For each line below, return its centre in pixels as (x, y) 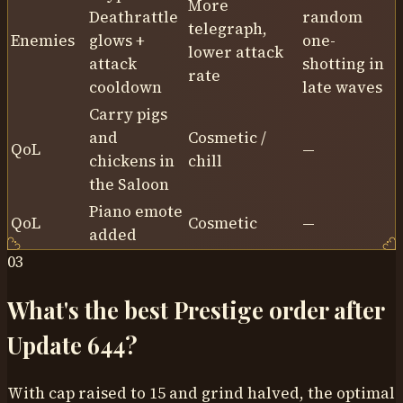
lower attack (236, 52)
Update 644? (72, 344)
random (332, 17)
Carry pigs (128, 114)
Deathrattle (134, 17)
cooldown (125, 87)
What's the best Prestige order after (196, 309)
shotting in (343, 63)
